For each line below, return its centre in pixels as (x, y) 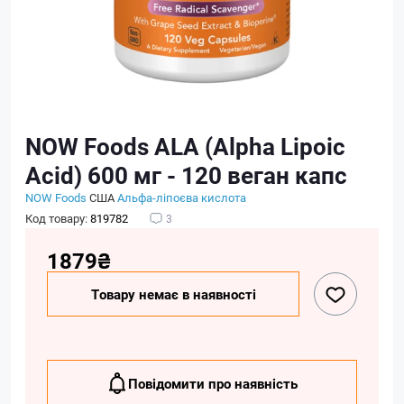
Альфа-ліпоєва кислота (182, 197)
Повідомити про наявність (213, 383)
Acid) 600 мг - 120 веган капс (186, 175)
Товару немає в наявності (173, 294)
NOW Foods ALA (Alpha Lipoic (185, 146)
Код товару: (58, 218)
